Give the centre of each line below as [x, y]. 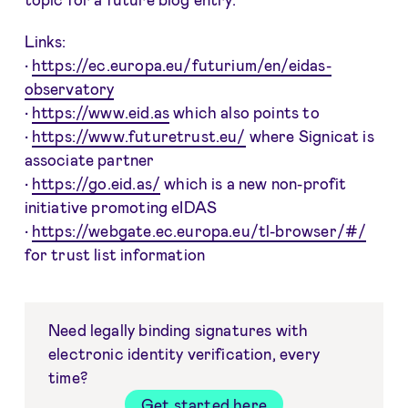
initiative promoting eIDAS [121, 207]
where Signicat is [310, 136]
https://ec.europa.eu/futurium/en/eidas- [181, 65]
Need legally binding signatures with [178, 329]
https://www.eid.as [101, 112]
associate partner [89, 160]
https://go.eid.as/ [96, 184]
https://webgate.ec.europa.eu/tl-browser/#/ [199, 231]
